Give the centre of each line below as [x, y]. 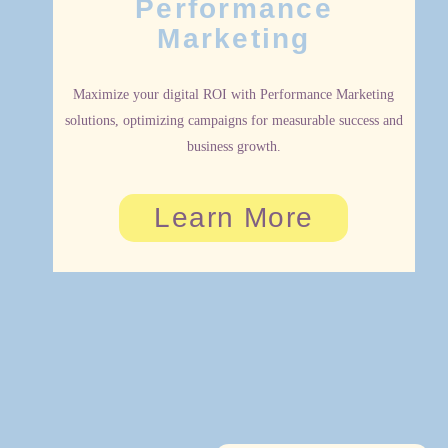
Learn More [234, 218]
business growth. [233, 147]
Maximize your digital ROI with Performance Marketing [234, 95]
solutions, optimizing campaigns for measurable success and [233, 121]
